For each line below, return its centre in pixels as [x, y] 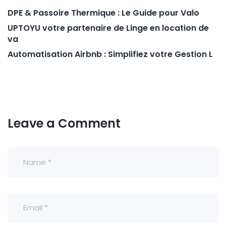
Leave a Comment [64, 123]
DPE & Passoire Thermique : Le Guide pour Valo [103, 13]
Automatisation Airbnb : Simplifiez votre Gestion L [110, 54]
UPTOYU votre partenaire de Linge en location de [108, 28]
